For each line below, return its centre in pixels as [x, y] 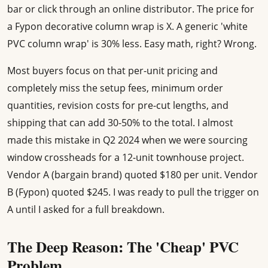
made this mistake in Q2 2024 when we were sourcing [127, 140]
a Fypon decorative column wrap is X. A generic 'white [127, 27]
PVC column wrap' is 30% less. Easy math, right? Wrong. [132, 44]
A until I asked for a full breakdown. [86, 210]
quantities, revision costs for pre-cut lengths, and [118, 106]
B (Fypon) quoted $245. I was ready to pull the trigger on [133, 192]
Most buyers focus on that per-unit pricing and [112, 71]
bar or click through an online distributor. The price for [131, 9]
